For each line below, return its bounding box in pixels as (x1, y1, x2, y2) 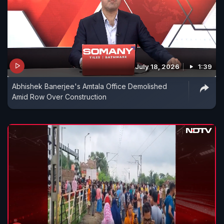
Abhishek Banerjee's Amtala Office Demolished (12, 81, 167, 90)
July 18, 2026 (135, 62, 179, 70)
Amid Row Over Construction (12, 92, 106, 101)
